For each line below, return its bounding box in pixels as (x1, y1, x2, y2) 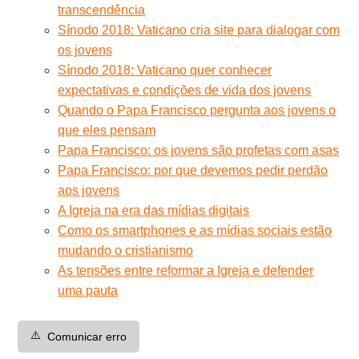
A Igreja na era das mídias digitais (58, 203, 250, 217)
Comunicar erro (47, 329, 127, 343)
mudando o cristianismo (58, 243, 194, 257)
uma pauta (58, 283, 119, 297)
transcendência (58, 2, 146, 17)
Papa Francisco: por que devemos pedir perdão (58, 163, 329, 177)
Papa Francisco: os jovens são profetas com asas (58, 143, 340, 157)
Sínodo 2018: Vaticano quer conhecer (58, 63, 272, 77)
